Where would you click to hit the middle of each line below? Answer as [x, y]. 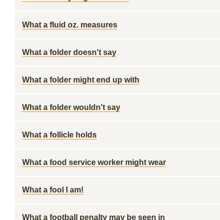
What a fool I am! [53, 190]
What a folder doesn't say [69, 52]
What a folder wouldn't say [71, 107]
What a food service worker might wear [94, 162]
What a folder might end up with [81, 80]
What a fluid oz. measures [70, 25]
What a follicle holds [59, 135]
